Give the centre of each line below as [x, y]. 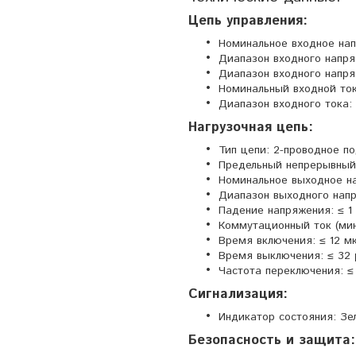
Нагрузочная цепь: [251, 127]
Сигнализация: [238, 294]
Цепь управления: [248, 20]
